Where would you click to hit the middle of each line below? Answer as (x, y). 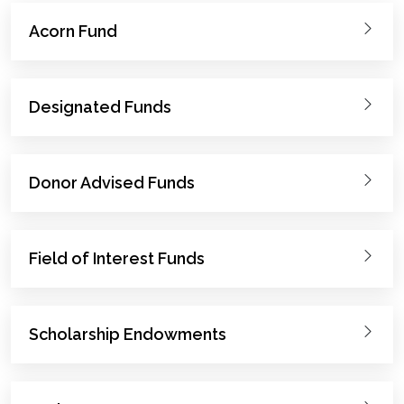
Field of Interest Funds (117, 258)
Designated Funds (100, 106)
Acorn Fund (73, 31)
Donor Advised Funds (112, 182)
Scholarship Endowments (128, 334)
